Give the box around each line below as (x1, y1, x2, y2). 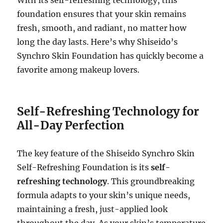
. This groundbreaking (107, 176, 195, 186)
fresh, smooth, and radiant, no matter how (17, 22, 187, 33)
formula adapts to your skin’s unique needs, (17, 190, 191, 200)
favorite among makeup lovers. (17, 64, 140, 75)
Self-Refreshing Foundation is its (17, 162, 151, 172)
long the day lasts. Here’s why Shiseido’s (17, 36, 178, 47)
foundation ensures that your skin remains (17, 8, 187, 19)
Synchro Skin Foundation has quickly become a (17, 50, 204, 61)
